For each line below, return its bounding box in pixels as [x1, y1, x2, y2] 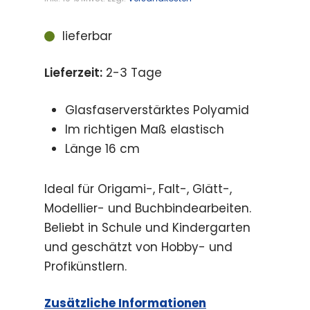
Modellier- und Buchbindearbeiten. [44, 199, 251, 217]
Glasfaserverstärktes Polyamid [65, 101, 249, 118]
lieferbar [62, 27, 112, 44]
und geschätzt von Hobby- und [44, 238, 232, 255]
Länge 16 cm [65, 140, 140, 157]
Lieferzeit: [44, 64, 102, 81]
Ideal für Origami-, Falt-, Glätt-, [44, 180, 232, 197]
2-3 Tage [102, 64, 162, 81]
